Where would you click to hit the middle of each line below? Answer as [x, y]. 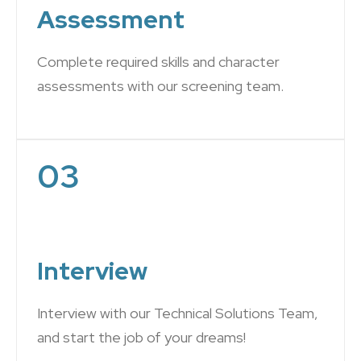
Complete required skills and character [158, 62]
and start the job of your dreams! [141, 337]
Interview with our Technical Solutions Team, [178, 313]
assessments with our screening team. [160, 86]
